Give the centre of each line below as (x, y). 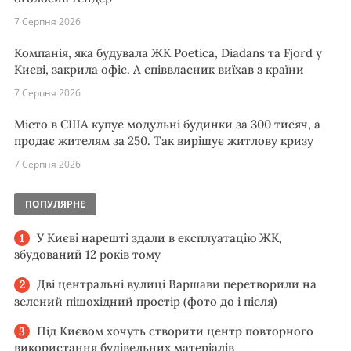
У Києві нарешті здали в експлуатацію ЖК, (159, 237)
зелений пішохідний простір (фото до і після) (146, 301)
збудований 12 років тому (87, 255)
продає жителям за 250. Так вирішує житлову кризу (164, 140)
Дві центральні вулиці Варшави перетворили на (177, 284)
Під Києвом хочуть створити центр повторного (175, 331)
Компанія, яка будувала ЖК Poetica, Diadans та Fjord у (168, 52)
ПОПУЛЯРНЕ (55, 204)
